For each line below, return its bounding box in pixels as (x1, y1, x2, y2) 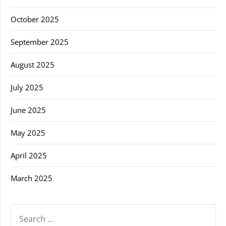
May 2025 (11, 127, 45, 138)
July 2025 (11, 82, 43, 92)
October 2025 (11, 14, 59, 24)
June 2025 (11, 104, 46, 115)
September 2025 (11, 36, 69, 47)
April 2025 (11, 150, 47, 160)
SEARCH (10, 204, 37, 215)
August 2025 (11, 59, 54, 70)
